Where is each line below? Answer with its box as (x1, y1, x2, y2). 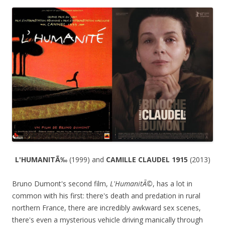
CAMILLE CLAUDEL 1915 (105, 155, 190, 165)
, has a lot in (153, 179, 192, 189)
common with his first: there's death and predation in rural (12, 191, 200, 201)
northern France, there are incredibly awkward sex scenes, (12, 203, 201, 213)
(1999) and (69, 155, 106, 165)
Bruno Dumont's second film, (12, 179, 110, 189)
